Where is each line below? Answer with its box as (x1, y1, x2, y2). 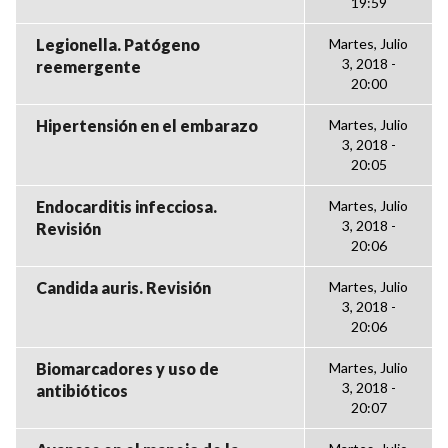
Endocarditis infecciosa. (36, 197, 217, 216)
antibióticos (36, 381, 128, 400)
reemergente (36, 57, 141, 76)
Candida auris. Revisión (36, 278, 211, 297)
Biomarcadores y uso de (36, 359, 219, 378)
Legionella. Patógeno (36, 35, 200, 54)
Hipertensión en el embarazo (36, 116, 258, 135)
